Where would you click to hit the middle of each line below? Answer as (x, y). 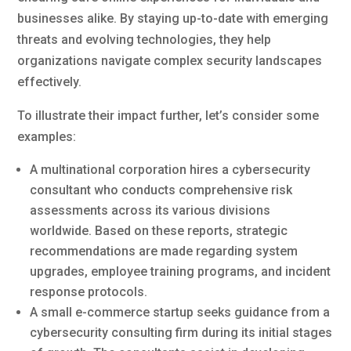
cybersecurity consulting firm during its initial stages (181, 332)
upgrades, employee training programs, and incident (181, 271)
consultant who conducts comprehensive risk (161, 190)
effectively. (50, 81)
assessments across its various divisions (150, 210)
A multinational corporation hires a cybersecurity (170, 169)
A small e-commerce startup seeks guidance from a (180, 312)
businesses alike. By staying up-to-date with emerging (173, 18)
